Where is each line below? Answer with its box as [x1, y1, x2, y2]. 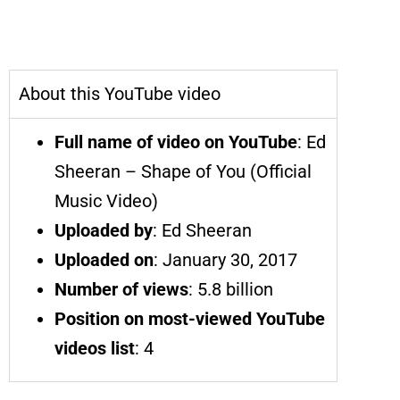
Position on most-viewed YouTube [54, 307, 325, 329]
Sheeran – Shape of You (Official [54, 160, 312, 182]
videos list [54, 337, 135, 359]
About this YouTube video [19, 82, 221, 104]
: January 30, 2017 [154, 248, 297, 271]
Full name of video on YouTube [54, 130, 297, 153]
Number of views [54, 278, 188, 300]
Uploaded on [54, 248, 154, 271]
